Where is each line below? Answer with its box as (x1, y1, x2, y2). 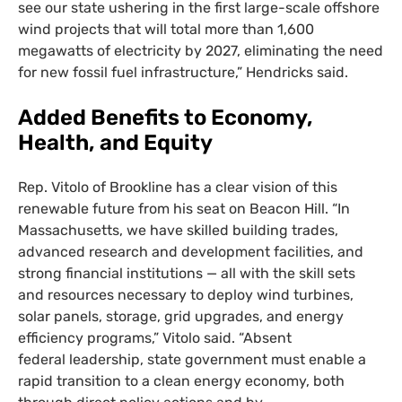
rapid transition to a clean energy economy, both (18, 372, 345, 390)
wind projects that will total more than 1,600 (18, 21, 314, 39)
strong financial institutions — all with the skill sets (18, 265, 355, 283)
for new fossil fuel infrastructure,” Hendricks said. (18, 64, 348, 82)
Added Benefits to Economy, (18, 105, 313, 131)
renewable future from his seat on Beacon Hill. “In (18, 200, 350, 218)
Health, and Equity (18, 130, 213, 156)
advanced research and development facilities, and (18, 243, 363, 261)
